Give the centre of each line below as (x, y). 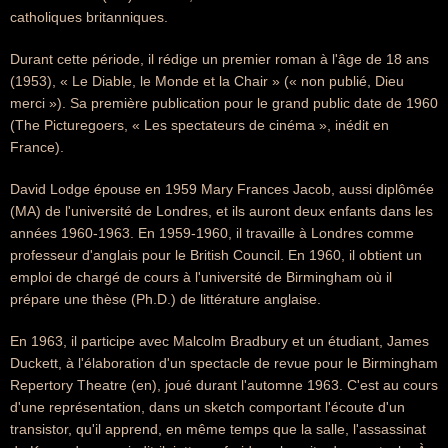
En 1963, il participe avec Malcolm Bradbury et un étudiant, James (219, 341)
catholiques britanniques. (89, 17)
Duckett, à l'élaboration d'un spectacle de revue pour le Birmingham (224, 363)
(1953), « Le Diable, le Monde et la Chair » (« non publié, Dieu (207, 81)
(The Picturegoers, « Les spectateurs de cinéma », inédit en (199, 125)
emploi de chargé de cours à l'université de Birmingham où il (201, 277)
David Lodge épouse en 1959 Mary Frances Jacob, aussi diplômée (222, 189)
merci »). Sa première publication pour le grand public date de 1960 (224, 103)
